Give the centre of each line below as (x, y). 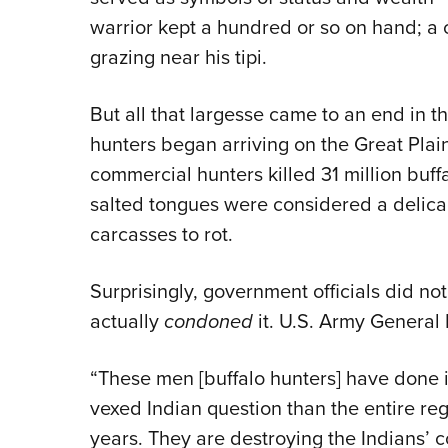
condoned (208, 321)
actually (126, 321)
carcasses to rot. (161, 234)
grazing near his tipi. (178, 57)
